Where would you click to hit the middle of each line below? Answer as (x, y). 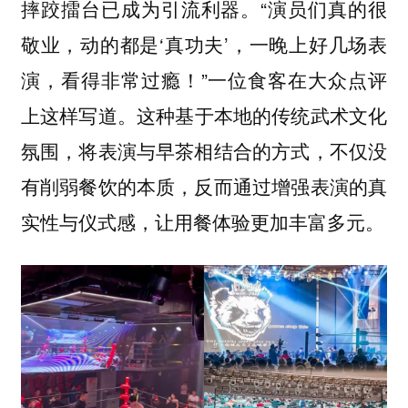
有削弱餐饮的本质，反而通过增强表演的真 (204, 187)
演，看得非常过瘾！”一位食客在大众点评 (204, 80)
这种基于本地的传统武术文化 (262, 116)
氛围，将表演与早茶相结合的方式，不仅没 (204, 151)
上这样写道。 (78, 115)
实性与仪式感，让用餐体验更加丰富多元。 (202, 222)
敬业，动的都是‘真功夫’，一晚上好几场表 (204, 44)
